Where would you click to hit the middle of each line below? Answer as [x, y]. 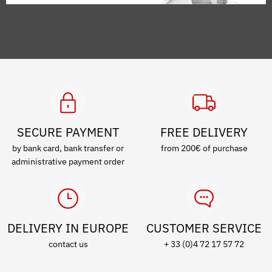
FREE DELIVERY [204, 132]
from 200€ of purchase [204, 148]
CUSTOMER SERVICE [204, 228]
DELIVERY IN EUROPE [68, 228]
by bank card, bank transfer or [68, 148]
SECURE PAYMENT [68, 132]
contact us [68, 244]
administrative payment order [68, 161]
